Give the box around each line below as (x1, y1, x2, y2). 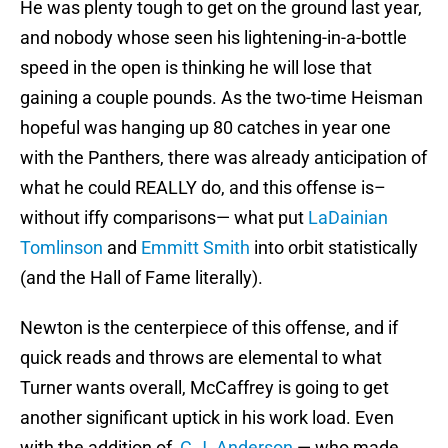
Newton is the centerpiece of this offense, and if (20, 317, 398, 339)
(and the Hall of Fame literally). (20, 267, 263, 289)
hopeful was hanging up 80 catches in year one (20, 117, 391, 139)
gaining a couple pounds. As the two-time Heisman (20, 87, 423, 109)
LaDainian (308, 207, 388, 229)
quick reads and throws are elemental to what (20, 347, 382, 369)
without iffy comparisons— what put (20, 207, 308, 229)
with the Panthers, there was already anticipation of (20, 147, 427, 169)
